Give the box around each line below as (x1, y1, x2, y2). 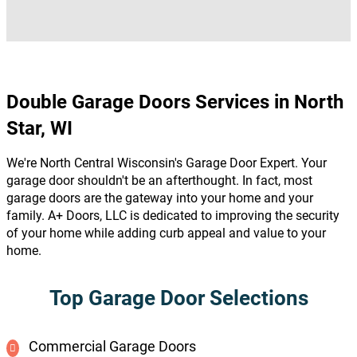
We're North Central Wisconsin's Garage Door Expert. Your (6, 155, 327, 171)
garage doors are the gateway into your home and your (6, 190, 313, 206)
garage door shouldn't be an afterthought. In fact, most (6, 173, 312, 189)
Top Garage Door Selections (49, 286, 308, 311)
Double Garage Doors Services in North (6, 91, 343, 114)
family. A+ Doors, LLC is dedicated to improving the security (6, 208, 339, 224)
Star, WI (6, 117, 73, 140)
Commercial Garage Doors (29, 338, 196, 355)
